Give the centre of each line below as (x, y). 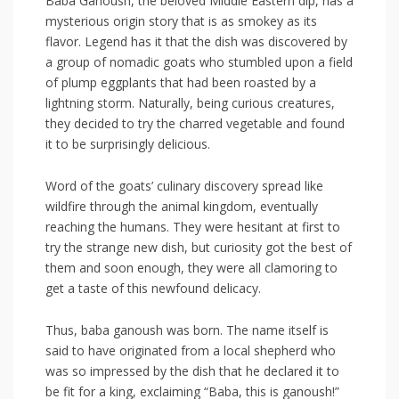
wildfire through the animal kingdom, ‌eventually (182, 207)
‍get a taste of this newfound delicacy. (153, 289)
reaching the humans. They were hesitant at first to (193, 227)
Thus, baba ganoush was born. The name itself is (187, 330)
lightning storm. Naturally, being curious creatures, (190, 103)
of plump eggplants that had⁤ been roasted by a (181, 83)
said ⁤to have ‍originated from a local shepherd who (191, 351)
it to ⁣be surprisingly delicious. (128, 144)
